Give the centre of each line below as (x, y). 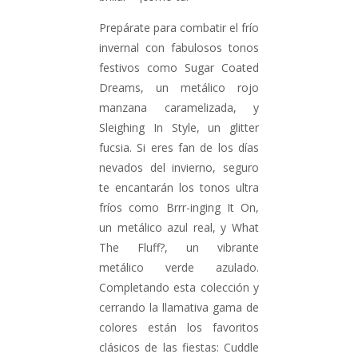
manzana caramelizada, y (179, 108)
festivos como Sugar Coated (179, 68)
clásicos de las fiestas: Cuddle (179, 348)
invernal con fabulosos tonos (179, 48)
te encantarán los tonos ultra (179, 188)
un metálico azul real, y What (179, 228)
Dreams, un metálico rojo (179, 88)
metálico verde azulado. (179, 268)
